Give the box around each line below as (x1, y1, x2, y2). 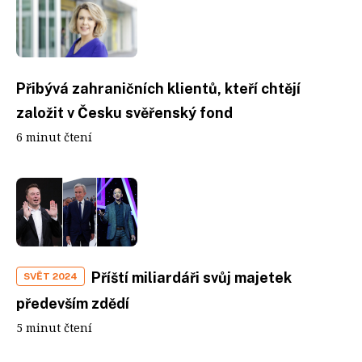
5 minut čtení (16, 319, 92, 335)
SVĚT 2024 (23, 270, 78, 282)
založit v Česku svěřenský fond (16, 104, 233, 121)
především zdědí (16, 294, 129, 312)
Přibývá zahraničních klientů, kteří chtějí (16, 80, 301, 97)
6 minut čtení (16, 129, 92, 145)
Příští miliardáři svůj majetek (91, 268, 292, 286)
